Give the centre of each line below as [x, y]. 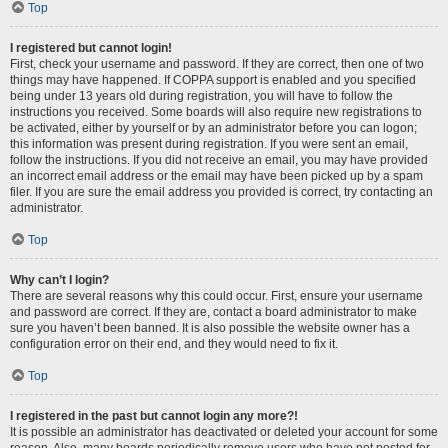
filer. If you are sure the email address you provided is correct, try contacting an [221, 192]
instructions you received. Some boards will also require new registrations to [216, 112]
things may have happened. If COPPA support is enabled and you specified [213, 80]
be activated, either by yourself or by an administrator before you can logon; [213, 128]
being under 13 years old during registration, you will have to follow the [201, 96]
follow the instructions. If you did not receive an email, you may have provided [219, 160]
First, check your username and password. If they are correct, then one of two [217, 64]
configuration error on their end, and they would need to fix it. [174, 344]
